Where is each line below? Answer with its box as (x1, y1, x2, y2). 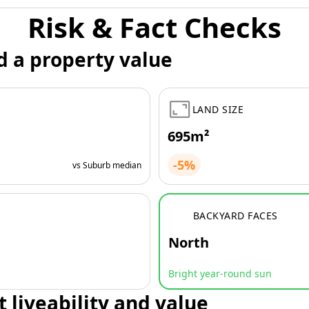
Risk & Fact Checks (28, 8, 281, 46)
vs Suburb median (72, 159, 141, 171)
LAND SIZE (192, 102, 244, 116)
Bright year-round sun (168, 267, 272, 280)
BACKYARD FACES (193, 208, 278, 222)
